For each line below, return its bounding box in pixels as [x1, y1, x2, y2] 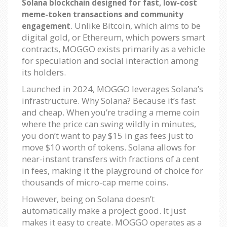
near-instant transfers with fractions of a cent [22, 153, 199, 165]
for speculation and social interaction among [22, 54, 199, 66]
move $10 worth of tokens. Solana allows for [22, 141, 196, 153]
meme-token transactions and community [22, 9, 183, 19]
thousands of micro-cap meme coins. [22, 176, 168, 188]
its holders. [22, 66, 66, 78]
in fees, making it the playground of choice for [22, 164, 203, 176]
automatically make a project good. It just [22, 204, 186, 216]
